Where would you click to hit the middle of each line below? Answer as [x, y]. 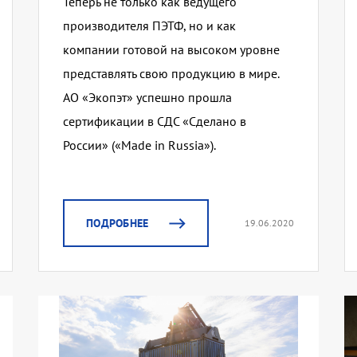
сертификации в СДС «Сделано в [154, 122]
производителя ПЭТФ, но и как [149, 26]
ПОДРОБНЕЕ [117, 224]
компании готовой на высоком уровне [171, 50]
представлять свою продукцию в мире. [171, 74]
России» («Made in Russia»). [139, 145]
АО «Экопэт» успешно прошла [147, 98]
